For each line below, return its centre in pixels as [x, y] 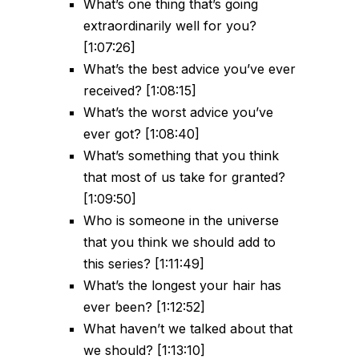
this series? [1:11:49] [144, 264]
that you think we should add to [179, 242]
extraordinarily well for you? [170, 26]
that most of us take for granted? [184, 177]
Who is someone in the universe [181, 221]
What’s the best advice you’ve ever [190, 69]
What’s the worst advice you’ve [178, 113]
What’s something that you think [181, 156]
